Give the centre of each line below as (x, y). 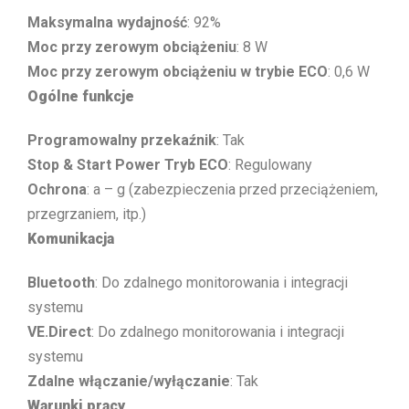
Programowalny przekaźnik (122, 140)
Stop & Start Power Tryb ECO (128, 164)
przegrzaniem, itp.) (87, 214)
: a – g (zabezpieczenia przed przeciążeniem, (232, 189)
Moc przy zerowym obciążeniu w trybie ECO (178, 71)
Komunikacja (71, 238)
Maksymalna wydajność (107, 22)
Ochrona (57, 189)
